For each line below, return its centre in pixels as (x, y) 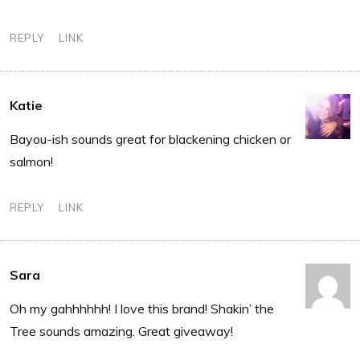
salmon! (31, 161)
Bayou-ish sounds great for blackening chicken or (150, 139)
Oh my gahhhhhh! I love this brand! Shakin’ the (142, 308)
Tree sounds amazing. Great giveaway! (121, 331)
